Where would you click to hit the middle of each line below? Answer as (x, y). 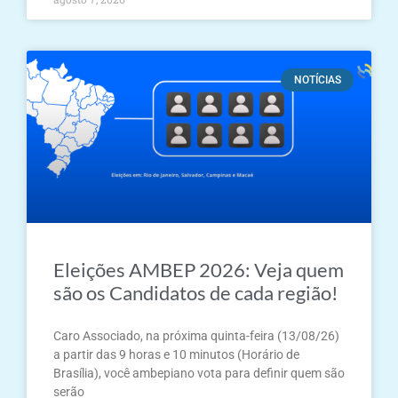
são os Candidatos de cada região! (196, 293)
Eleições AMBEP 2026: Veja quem (199, 270)
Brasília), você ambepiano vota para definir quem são (199, 373)
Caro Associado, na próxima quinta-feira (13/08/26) (196, 336)
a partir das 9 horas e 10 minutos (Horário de (176, 354)
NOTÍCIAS (317, 80)
